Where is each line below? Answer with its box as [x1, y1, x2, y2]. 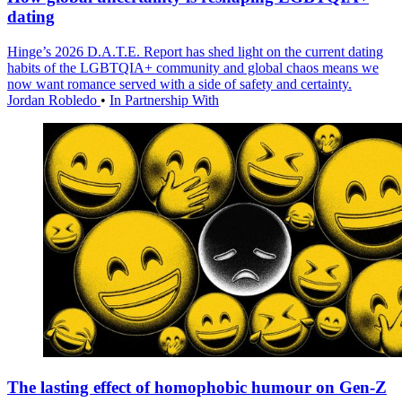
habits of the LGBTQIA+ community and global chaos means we [7, 59, 379, 75]
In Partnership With [109, 92, 219, 108]
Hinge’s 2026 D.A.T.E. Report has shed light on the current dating [7, 43, 383, 59]
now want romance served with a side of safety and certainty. [7, 75, 352, 92]
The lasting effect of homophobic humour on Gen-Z [7, 377, 387, 397]
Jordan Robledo [7, 92, 100, 108]
